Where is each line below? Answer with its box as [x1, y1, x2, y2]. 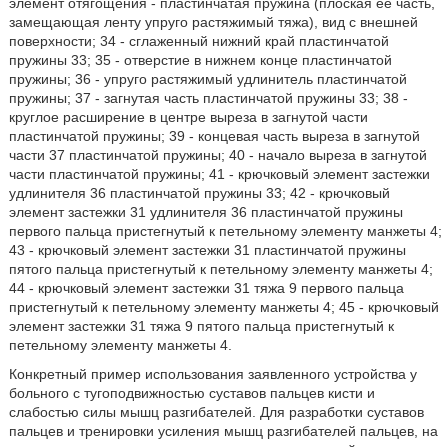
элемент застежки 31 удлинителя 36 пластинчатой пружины [8, 204, 403, 220]
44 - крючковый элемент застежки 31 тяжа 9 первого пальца [8, 280, 404, 296]
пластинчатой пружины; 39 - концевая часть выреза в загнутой [8, 128, 420, 144]
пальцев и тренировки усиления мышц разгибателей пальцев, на [8, 423, 438, 439]
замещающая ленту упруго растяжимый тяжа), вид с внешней [8, 14, 418, 30]
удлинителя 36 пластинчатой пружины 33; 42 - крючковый [8, 185, 390, 201]
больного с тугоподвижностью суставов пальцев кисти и [8, 385, 375, 401]
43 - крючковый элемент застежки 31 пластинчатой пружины [8, 242, 406, 258]
